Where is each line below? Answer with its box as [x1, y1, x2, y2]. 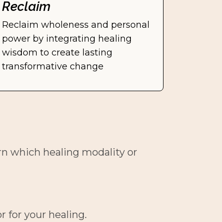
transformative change [2, 61, 104, 72]
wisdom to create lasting [2, 47, 113, 58]
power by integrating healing [2, 33, 132, 44]
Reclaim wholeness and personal [2, 19, 150, 30]
